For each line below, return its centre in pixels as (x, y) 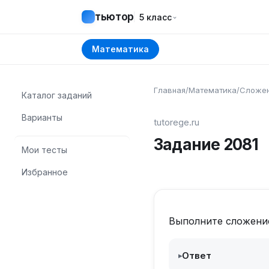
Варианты (42, 117)
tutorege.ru (177, 122)
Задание (189, 144)
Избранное (45, 172)
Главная (170, 90)
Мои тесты (44, 150)
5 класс (156, 17)
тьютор (115, 17)
